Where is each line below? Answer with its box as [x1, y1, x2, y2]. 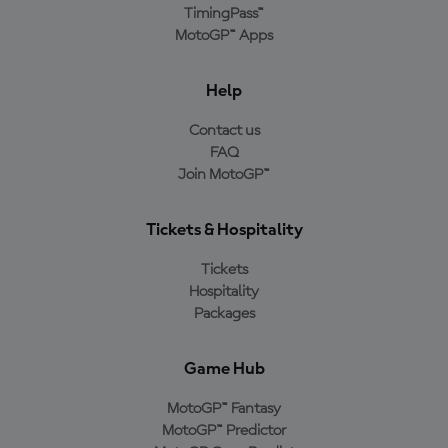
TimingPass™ [184, 6, 264, 22]
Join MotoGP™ [178, 167, 270, 183]
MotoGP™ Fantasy [167, 401, 281, 417]
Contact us [188, 123, 260, 139]
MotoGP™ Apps [175, 28, 273, 44]
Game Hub [183, 360, 265, 378]
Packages [193, 306, 255, 322]
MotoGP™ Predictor [162, 423, 286, 439]
